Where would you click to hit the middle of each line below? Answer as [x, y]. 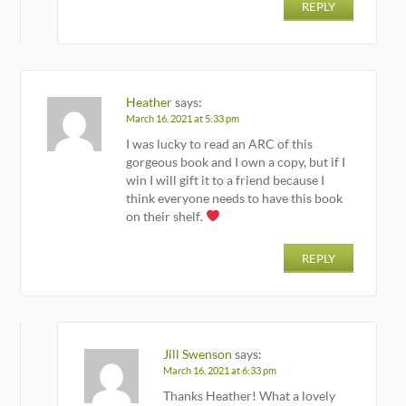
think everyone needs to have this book [235, 198]
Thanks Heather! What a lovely [250, 395]
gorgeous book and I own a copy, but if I [236, 161]
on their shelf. [166, 216]
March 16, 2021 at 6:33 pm [220, 370]
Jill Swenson [198, 353]
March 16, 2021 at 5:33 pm [183, 118]
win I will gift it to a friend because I [226, 179]
